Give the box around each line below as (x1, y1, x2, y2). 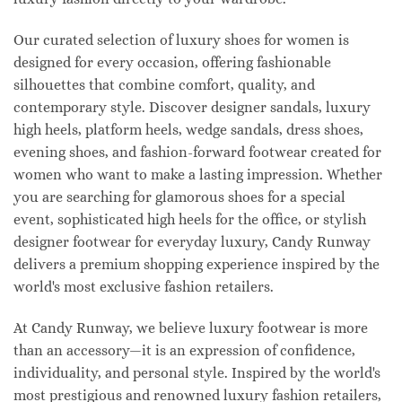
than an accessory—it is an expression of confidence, (13, 341, 355, 359)
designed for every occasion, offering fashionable (13, 53, 331, 71)
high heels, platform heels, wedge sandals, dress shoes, (13, 120, 363, 138)
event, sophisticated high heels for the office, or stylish (13, 210, 366, 228)
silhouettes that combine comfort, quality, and (13, 75, 315, 93)
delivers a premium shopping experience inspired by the (13, 255, 380, 273)
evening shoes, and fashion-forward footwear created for (13, 143, 381, 161)
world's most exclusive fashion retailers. (13, 277, 274, 295)
